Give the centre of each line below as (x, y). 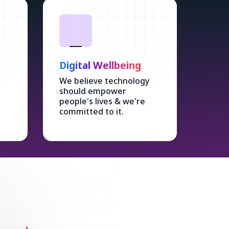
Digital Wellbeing (100, 65)
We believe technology (104, 81)
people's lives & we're (102, 101)
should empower (93, 91)
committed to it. (91, 111)
